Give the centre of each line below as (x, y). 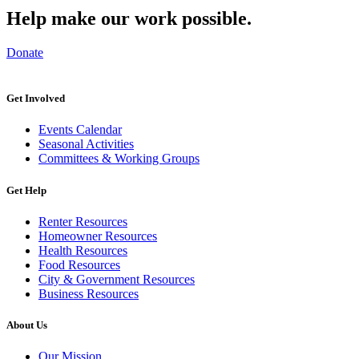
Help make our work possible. (129, 19)
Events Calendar (80, 130)
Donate (25, 53)
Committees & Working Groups (119, 159)
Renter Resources (83, 221)
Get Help (26, 190)
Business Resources (89, 293)
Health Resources (83, 250)
